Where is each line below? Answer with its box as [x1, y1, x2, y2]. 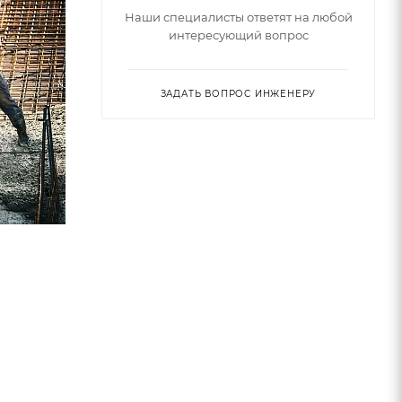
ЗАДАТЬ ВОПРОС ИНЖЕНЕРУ [160, 87, 317, 100]
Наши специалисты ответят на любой [124, 9, 353, 24]
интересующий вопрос [168, 27, 309, 42]
